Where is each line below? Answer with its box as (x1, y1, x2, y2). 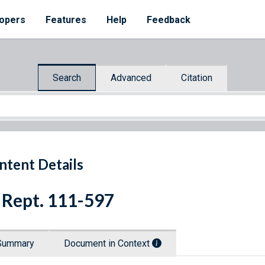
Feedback (147, 14, 190, 25)
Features (46, 14, 86, 25)
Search (53, 72, 81, 83)
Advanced (111, 72, 151, 83)
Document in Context (64, 238, 152, 250)
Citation (181, 72, 212, 83)
